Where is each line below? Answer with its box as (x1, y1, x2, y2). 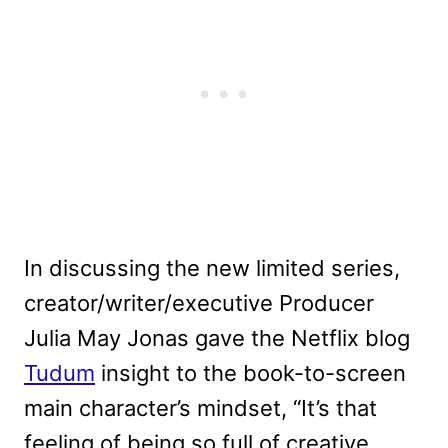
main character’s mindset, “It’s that (24, 394, 377, 421)
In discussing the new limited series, (24, 254, 400, 281)
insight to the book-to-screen (95, 359, 406, 386)
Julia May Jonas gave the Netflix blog (24, 324, 410, 351)
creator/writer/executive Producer (24, 289, 374, 316)
